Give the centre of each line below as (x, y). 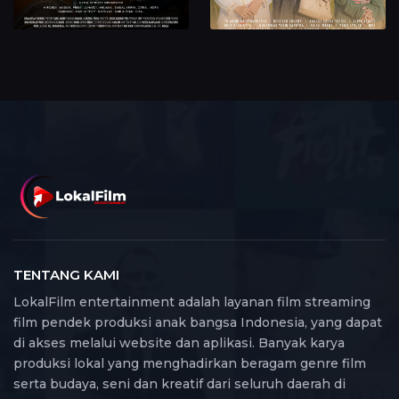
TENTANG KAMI (66, 275)
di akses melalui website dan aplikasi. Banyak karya (179, 343)
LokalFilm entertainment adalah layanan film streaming (192, 302)
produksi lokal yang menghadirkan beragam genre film (190, 364)
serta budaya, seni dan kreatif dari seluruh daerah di (179, 384)
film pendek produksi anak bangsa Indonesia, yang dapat (198, 323)
